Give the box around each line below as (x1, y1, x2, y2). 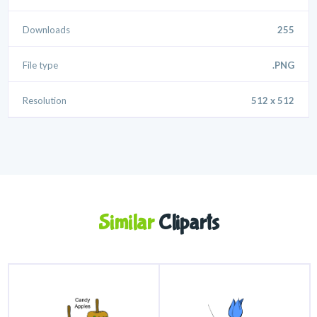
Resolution (23, 95, 67, 107)
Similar (98, 210, 154, 236)
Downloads (23, 24, 71, 36)
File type (23, 59, 59, 71)
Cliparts (154, 210, 219, 236)
